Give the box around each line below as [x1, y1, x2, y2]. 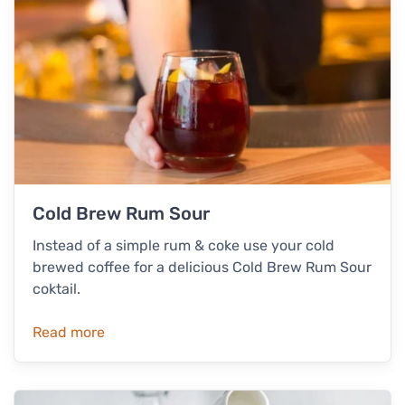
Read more [33, 323, 105, 341]
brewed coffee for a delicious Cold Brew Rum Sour [33, 258, 372, 276]
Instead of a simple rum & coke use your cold [33, 236, 334, 254]
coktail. [33, 279, 80, 297]
